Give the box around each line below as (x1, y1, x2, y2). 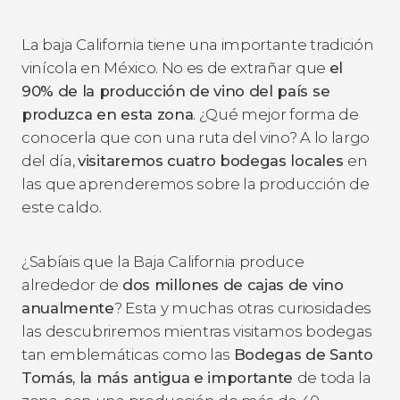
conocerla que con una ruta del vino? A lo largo (21, 128, 370, 146)
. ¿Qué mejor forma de (193, 104, 359, 123)
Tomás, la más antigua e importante (21, 368, 297, 387)
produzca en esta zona (21, 104, 194, 123)
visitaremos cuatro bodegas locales (78, 151, 347, 170)
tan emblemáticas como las (21, 345, 234, 363)
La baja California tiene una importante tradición (21, 35, 374, 54)
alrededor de (21, 275, 122, 294)
